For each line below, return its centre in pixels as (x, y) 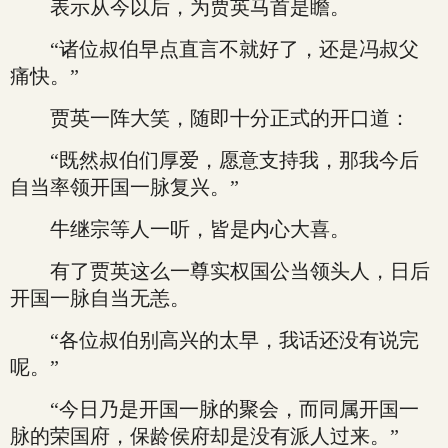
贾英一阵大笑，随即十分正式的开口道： (210, 118)
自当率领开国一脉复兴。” (124, 187)
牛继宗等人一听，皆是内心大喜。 (180, 229)
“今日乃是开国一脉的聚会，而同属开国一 (214, 409)
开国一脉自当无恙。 (100, 298)
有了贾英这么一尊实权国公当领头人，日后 (220, 271)
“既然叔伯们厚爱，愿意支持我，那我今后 (214, 160)
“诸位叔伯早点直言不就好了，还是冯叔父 (214, 49)
